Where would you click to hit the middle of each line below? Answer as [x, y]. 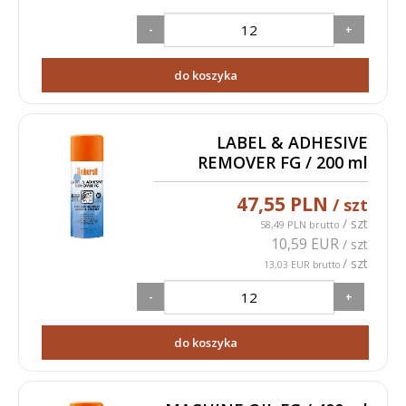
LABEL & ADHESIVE [293, 142]
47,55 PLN [285, 204]
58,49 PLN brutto [302, 224]
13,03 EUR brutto [304, 265]
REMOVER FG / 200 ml [283, 162]
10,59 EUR [307, 244]
